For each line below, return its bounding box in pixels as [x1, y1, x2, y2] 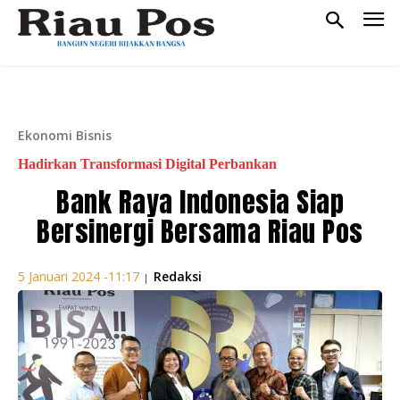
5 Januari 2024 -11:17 [18, 268, 139, 286]
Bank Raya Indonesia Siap [56, 181, 344, 222]
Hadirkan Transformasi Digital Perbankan [18, 155, 280, 171]
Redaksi [154, 267, 202, 285]
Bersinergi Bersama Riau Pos [37, 211, 363, 252]
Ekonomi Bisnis [18, 126, 112, 144]
